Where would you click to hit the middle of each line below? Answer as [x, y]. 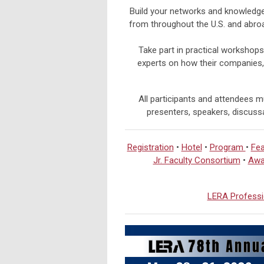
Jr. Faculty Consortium [197, 161]
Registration [150, 148]
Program [227, 148]
